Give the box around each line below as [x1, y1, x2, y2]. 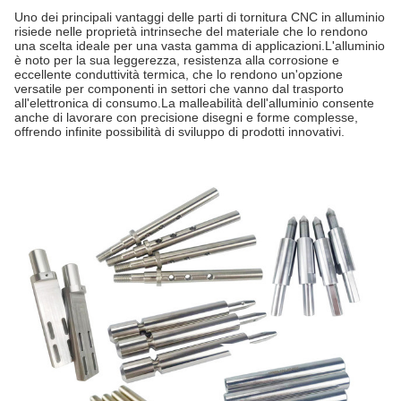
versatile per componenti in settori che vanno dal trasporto [14, 81, 344, 96]
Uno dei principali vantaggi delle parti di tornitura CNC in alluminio [14, 10, 385, 24]
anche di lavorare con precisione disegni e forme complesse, [14, 110, 358, 124]
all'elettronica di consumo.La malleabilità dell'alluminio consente [14, 96, 374, 110]
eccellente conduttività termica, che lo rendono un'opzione [14, 67, 343, 81]
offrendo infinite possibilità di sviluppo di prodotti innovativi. [14, 124, 345, 139]
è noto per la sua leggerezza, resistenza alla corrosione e [14, 53, 339, 67]
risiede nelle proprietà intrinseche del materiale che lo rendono [14, 24, 368, 38]
